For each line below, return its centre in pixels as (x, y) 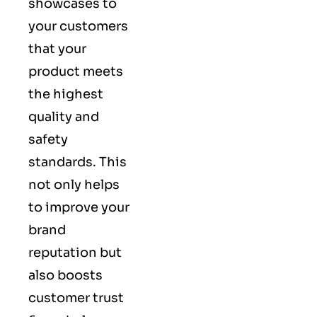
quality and (64, 116)
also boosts (65, 275)
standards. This (77, 162)
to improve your (79, 207)
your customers (78, 26)
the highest (66, 94)
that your (57, 48)
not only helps (74, 184)
